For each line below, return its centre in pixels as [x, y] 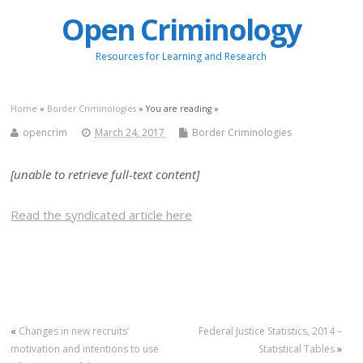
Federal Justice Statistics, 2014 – [270, 331]
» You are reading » [178, 108]
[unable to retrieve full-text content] [105, 174]
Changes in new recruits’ [74, 331]
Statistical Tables [296, 348]
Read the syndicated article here [102, 215]
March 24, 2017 [130, 132]
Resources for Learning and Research [181, 57]
